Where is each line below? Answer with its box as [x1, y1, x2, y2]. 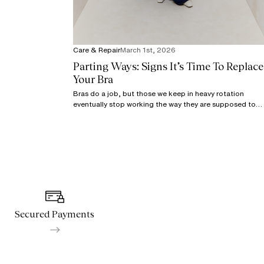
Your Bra [73, 73, 113, 86]
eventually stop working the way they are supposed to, [73, 99, 258, 110]
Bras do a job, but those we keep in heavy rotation [73, 88, 244, 99]
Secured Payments [15, 209, 94, 220]
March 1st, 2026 [120, 45, 176, 55]
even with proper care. [73, 110, 148, 120]
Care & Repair [73, 45, 120, 55]
